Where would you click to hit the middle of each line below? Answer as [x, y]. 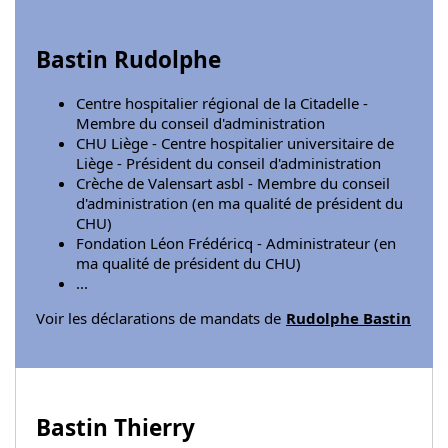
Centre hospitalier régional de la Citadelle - [222, 103]
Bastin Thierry [115, 428]
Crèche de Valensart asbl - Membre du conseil [233, 183]
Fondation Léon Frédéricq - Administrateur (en [236, 243]
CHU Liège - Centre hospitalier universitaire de [235, 143]
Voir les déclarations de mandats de [160, 318]
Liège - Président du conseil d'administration [228, 163]
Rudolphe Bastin [348, 318]
